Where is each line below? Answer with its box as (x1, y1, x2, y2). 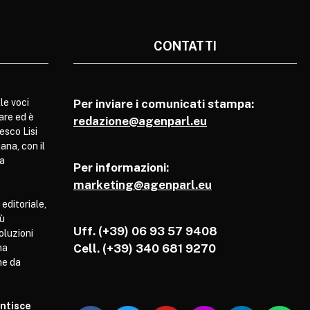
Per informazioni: (73, 160, 169, 174)
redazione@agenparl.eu (73, 113, 207, 128)
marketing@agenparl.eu (73, 177, 212, 192)
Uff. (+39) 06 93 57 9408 (73, 224, 217, 238)
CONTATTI (153, 38, 217, 53)
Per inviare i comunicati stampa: (73, 96, 254, 111)
